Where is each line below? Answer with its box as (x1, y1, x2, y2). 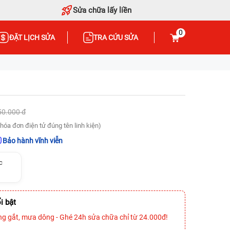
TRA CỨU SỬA (93, 33, 139, 42)
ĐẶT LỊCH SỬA (9, 33, 55, 42)
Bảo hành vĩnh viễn (3, 137, 63, 145)
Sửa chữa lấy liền (73, 5, 132, 15)
